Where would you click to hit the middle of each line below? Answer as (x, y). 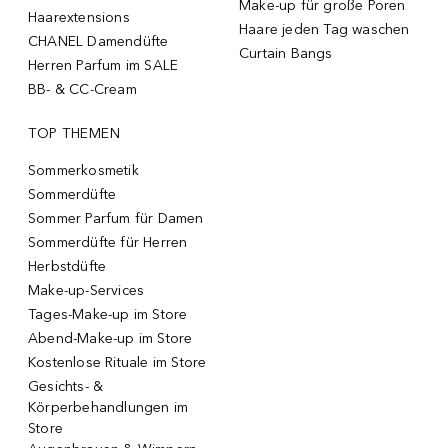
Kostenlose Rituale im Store (117, 362)
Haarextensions (79, 17)
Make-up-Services (86, 290)
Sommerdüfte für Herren (108, 242)
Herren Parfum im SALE (103, 65)
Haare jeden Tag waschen (324, 29)
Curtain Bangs (286, 53)
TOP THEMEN (74, 133)
